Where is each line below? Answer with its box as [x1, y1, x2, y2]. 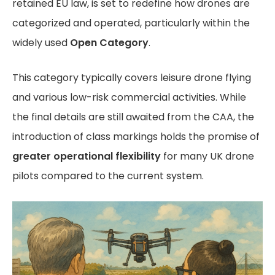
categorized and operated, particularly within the [12, 16, 250, 30]
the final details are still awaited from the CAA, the [12, 110, 254, 124]
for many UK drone [161, 149, 254, 163]
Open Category [70, 36, 149, 50]
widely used [12, 36, 70, 50]
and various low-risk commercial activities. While [12, 90, 246, 104]
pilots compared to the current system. [12, 169, 204, 183]
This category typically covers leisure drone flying [12, 71, 251, 85]
